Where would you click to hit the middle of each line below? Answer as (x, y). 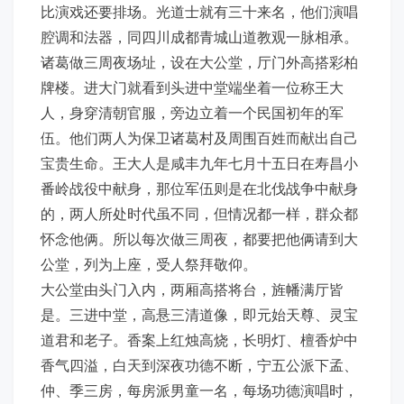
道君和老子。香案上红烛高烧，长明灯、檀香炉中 (199, 340)
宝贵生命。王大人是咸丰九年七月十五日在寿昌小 (199, 163)
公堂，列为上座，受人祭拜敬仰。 (149, 264)
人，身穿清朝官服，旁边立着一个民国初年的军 (192, 112)
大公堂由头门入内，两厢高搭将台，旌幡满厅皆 (192, 289)
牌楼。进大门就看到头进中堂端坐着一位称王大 (192, 87)
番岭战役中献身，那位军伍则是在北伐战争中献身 (199, 188)
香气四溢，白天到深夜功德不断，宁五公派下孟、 (199, 365)
